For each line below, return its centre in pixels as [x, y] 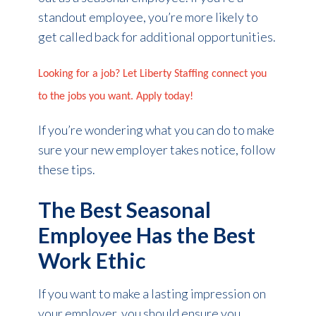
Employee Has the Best [146, 235]
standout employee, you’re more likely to [148, 17]
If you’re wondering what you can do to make [156, 129]
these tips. [66, 169]
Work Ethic [91, 260]
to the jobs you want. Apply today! [115, 96]
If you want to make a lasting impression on [152, 293]
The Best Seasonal [124, 209]
